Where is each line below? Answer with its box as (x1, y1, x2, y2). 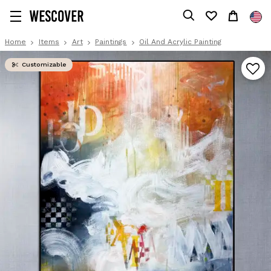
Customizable (19, 60, 67, 68)
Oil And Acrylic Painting (139, 37, 222, 46)
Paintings (95, 37, 127, 46)
